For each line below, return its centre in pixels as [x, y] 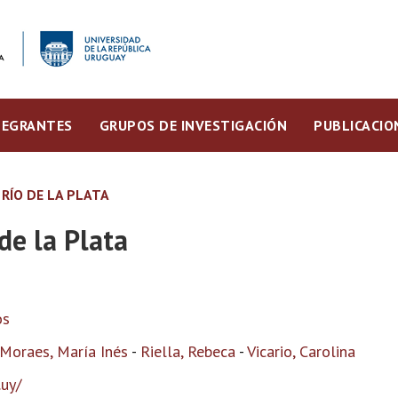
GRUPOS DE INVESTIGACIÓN [193, 125]
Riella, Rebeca [188, 351]
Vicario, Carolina [301, 351]
